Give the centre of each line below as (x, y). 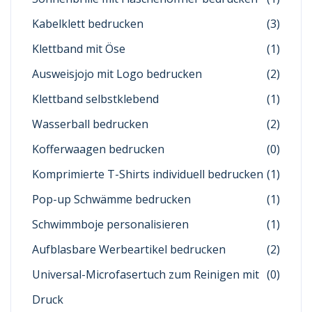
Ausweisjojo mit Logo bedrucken (117, 73)
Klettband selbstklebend (95, 99)
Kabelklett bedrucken (88, 23)
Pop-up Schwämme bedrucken (111, 199)
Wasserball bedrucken (90, 124)
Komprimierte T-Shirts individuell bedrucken (148, 174)
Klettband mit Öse (79, 48)
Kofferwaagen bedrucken (98, 149)
